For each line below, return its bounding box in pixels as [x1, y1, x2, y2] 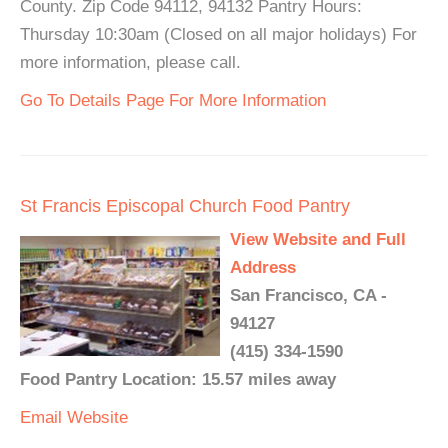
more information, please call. [20, 53, 241, 72]
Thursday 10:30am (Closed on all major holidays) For [20, 25, 417, 44]
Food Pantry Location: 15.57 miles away [20, 370, 336, 389]
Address [230, 258, 296, 277]
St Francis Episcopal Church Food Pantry [20, 196, 350, 216]
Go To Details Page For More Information [20, 91, 326, 110]
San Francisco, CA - [230, 286, 387, 305]
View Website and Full [230, 230, 406, 249]
